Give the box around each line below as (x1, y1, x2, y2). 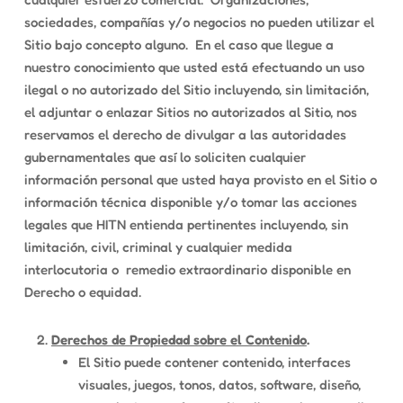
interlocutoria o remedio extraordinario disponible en (23, 261, 351, 278)
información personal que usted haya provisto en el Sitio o (23, 171, 377, 188)
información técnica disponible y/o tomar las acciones (23, 193, 357, 210)
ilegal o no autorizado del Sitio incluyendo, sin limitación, (23, 81, 369, 98)
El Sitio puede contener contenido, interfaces (77, 354, 351, 371)
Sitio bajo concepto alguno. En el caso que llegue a (23, 36, 334, 53)
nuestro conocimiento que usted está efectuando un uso (23, 58, 364, 76)
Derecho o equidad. (23, 283, 141, 300)
